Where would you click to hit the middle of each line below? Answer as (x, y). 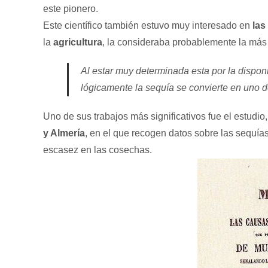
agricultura (78, 42)
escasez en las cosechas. (98, 150)
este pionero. (71, 9)
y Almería (64, 133)
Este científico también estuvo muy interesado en (148, 25)
